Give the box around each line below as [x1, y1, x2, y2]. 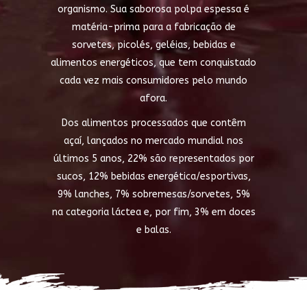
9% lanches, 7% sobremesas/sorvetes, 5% [57, 188, 250, 201]
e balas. [136, 224, 171, 236]
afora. [140, 93, 167, 105]
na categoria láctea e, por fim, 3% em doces [51, 206, 256, 219]
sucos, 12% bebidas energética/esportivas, [56, 171, 251, 183]
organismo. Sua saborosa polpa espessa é [58, 3, 249, 16]
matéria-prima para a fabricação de [71, 21, 236, 34]
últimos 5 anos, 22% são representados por [53, 153, 254, 165]
